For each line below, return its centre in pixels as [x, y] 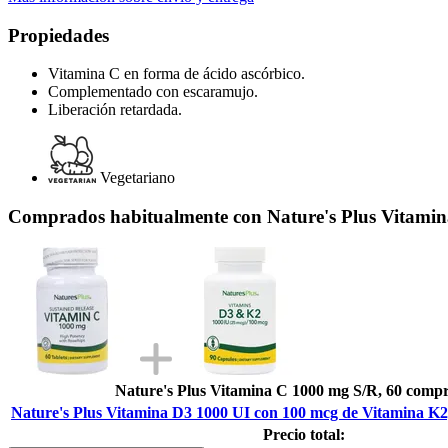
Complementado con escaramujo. [153, 92]
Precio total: [304, 434]
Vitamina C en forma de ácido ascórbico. [176, 74]
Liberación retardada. [115, 110]
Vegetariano [137, 178]
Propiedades [58, 35]
